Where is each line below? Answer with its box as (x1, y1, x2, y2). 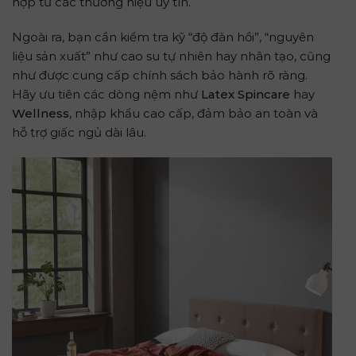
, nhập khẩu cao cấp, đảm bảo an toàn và (69, 105, 318, 121)
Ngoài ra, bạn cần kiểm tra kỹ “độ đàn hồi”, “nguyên (12, 29, 314, 44)
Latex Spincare (201, 86, 290, 102)
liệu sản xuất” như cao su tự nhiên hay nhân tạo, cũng (12, 48, 331, 64)
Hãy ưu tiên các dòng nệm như (12, 86, 201, 102)
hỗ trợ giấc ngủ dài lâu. (12, 124, 146, 140)
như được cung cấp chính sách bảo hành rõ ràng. (12, 67, 308, 83)
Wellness (12, 105, 69, 121)
